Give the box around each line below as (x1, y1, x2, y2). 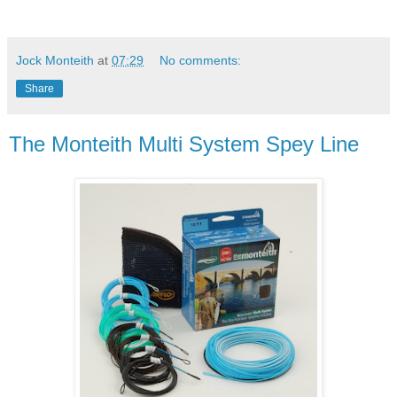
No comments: (160, 52, 242, 67)
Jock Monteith (16, 52, 94, 67)
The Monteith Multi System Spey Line (9, 131, 359, 156)
